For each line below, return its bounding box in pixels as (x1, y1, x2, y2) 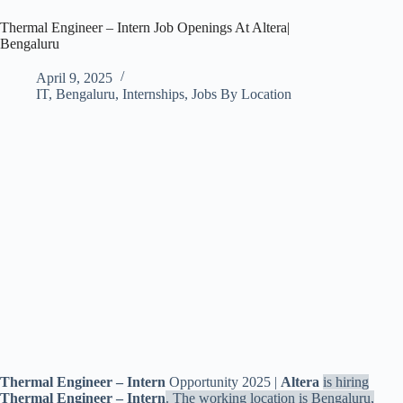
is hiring (323, 374, 369, 390)
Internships (122, 86, 184, 102)
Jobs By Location (192, 86, 291, 102)
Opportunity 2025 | (166, 374, 281, 390)
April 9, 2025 (36, 70, 112, 85)
